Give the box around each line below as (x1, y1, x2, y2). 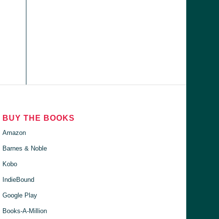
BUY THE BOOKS (2, 113, 75, 122)
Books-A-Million (2, 207, 47, 215)
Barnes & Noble (2, 144, 47, 152)
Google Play (2, 191, 38, 199)
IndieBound (2, 175, 35, 183)
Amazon (2, 129, 26, 136)
